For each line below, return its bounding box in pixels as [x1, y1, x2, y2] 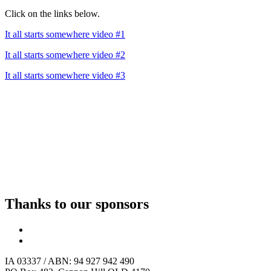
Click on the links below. [5, 8, 100, 19]
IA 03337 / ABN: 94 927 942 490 [5, 255, 134, 266]
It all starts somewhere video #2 [5, 49, 125, 60]
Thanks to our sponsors [5, 195, 149, 212]
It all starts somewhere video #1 [5, 28, 125, 39]
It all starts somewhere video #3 [5, 70, 125, 80]
